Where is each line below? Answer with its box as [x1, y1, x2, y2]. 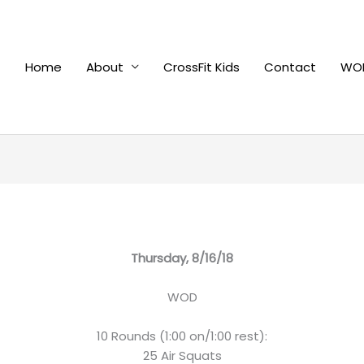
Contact [264, 58, 316, 76]
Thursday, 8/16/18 [131, 249, 233, 267]
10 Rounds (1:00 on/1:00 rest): [97, 327, 267, 345]
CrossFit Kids [163, 58, 240, 76]
